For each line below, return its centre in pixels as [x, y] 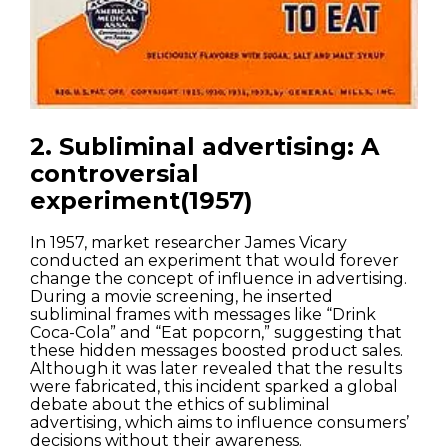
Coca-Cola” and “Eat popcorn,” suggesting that [216, 333]
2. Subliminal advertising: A [204, 147]
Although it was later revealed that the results [216, 369]
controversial [114, 174]
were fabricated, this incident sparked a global [214, 387]
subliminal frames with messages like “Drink [203, 315]
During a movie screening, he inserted [181, 297]
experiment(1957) [141, 201]
